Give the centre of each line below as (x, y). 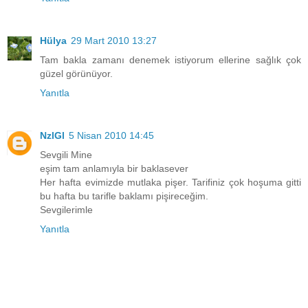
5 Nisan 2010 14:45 (111, 136)
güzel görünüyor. (76, 74)
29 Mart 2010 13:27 (114, 41)
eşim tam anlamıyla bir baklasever (114, 169)
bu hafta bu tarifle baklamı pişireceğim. (124, 196)
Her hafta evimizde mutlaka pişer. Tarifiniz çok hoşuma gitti (170, 183)
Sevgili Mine (66, 155)
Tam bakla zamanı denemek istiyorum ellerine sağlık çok (170, 60)
